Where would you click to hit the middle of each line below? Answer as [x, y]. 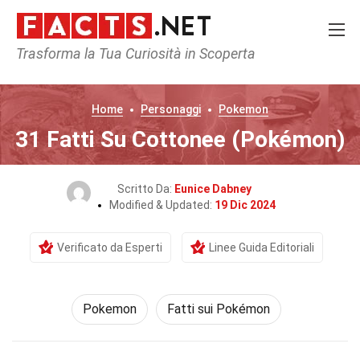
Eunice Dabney [213, 189]
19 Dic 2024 [245, 205]
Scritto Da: [145, 189]
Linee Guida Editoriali [261, 247]
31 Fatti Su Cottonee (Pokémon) [180, 139]
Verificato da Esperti [109, 247]
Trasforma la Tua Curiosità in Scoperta [136, 53]
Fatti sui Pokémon [218, 309]
